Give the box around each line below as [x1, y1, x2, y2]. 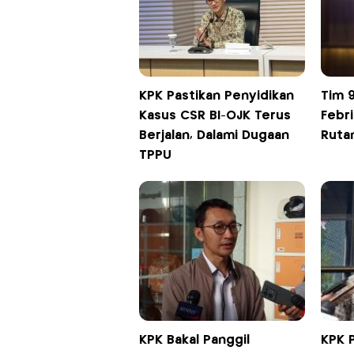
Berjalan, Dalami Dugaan [138, 130, 289, 142]
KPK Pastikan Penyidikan [138, 90, 294, 103]
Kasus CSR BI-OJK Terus [138, 110, 291, 122]
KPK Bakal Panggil [138, 334, 250, 347]
